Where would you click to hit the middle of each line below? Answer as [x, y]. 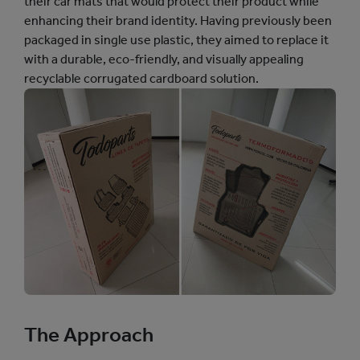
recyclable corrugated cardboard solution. [141, 78]
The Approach [89, 335]
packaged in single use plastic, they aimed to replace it [176, 39]
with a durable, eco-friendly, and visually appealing [164, 59]
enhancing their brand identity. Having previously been [178, 20]
